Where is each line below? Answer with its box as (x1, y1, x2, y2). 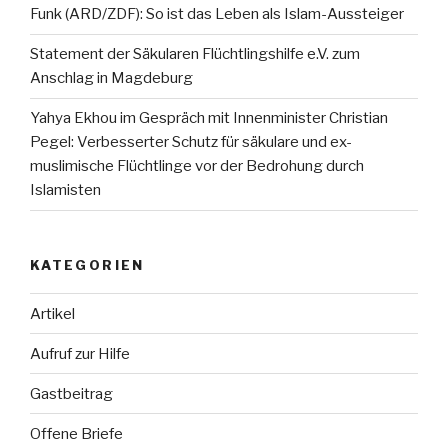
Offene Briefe (30, 424, 123, 443)
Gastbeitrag (30, 384, 113, 403)
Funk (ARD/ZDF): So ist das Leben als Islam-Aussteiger (30, 5, 404, 23)
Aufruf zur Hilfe (30, 344, 130, 363)
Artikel (30, 304, 75, 323)
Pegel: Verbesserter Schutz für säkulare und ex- (30, 133, 352, 151)
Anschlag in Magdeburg (30, 69, 193, 87)
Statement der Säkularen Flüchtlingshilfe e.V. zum (30, 45, 360, 63)
